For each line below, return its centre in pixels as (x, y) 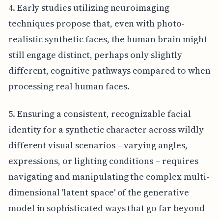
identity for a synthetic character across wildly (106, 129)
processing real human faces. (69, 86)
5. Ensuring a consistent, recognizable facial (99, 113)
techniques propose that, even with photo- (96, 23)
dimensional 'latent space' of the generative (98, 192)
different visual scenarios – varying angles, (98, 145)
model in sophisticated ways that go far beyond (106, 208)
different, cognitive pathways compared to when (109, 70)
